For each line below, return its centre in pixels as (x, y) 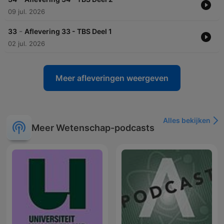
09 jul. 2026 (26, 12)
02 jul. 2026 (26, 44)
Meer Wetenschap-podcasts (93, 127)
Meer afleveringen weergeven (112, 78)
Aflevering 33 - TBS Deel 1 (68, 31)
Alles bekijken (187, 120)
